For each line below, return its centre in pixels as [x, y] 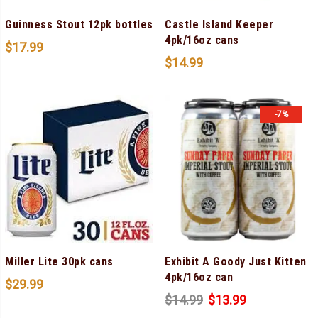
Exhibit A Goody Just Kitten [236, 262]
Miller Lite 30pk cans [59, 262]
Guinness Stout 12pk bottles [79, 25]
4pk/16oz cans [202, 40]
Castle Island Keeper [219, 25]
